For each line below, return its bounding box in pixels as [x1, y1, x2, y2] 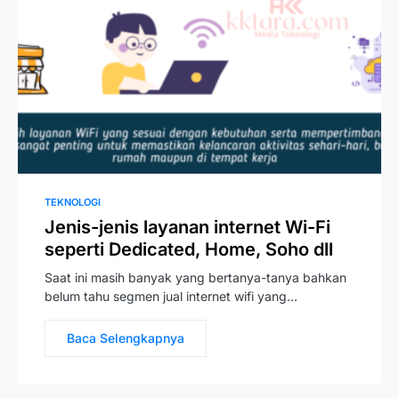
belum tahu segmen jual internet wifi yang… [45, 289, 297, 304]
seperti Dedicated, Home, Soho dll [45, 239, 333, 260]
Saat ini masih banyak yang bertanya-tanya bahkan [45, 270, 346, 285]
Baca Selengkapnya [67, 330, 184, 346]
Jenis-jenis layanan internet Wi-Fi [45, 216, 330, 238]
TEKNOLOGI [45, 196, 101, 208]
